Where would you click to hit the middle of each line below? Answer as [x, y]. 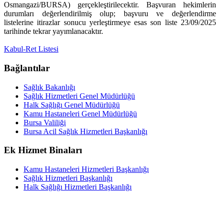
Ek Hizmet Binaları [43, 150]
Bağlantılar [27, 68]
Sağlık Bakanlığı [49, 87]
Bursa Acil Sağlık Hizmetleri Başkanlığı [85, 131]
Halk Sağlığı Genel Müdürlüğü [72, 105]
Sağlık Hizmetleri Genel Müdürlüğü [79, 96]
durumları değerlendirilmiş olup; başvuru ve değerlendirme [110, 14]
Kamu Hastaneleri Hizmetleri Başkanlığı [86, 169]
